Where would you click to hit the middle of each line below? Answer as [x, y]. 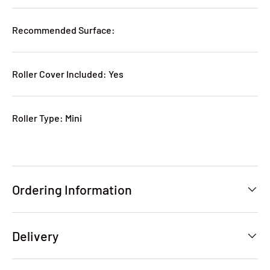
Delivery [35, 236]
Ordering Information [72, 190]
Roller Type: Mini [47, 118]
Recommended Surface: [64, 30]
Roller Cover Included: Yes [68, 74]
